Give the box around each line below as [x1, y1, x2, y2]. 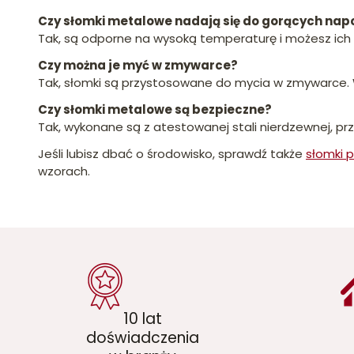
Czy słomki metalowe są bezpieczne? [38, 101, 272, 119]
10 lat [122, 308, 162, 330]
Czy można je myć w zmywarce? [38, 57, 238, 74]
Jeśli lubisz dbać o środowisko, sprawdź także [38, 145, 306, 163]
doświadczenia [85, 327, 199, 349]
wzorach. [38, 163, 90, 180]
